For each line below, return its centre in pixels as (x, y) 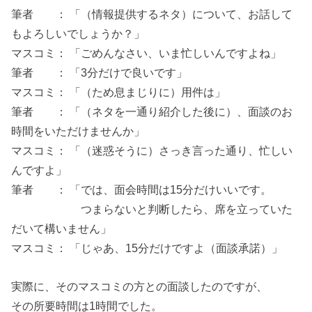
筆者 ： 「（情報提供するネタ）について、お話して (152, 14)
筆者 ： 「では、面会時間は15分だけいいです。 (142, 190)
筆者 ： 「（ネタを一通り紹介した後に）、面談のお (152, 112)
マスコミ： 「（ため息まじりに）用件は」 (119, 92)
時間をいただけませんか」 (78, 131)
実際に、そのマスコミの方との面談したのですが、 (140, 286)
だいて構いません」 (62, 229)
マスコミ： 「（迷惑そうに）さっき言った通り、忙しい (152, 151)
